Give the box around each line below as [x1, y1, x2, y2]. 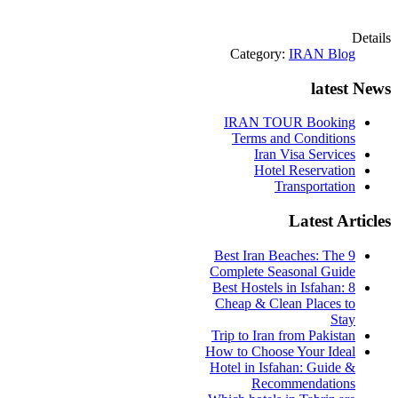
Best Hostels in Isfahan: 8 [212, 279, 355, 295]
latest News [311, 78, 391, 98]
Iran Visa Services [254, 147, 355, 163]
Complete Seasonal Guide [210, 263, 355, 279]
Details [352, 29, 391, 45]
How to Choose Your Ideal [205, 343, 355, 359]
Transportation [275, 179, 355, 195]
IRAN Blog [289, 45, 355, 61]
